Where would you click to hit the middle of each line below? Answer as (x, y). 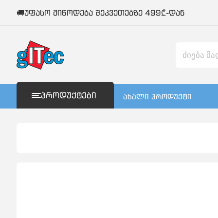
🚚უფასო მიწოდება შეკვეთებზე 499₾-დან (100, 13)
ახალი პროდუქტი (157, 96)
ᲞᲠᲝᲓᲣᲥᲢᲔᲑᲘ (68, 95)
